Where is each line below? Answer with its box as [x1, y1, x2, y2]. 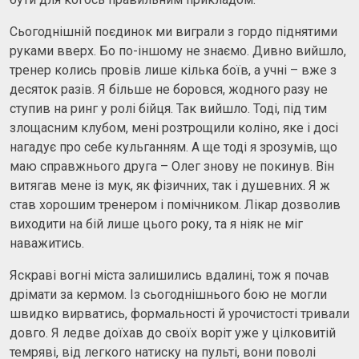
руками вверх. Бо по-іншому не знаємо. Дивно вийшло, [10, 42, 346, 58]
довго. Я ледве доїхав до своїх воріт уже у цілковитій [10, 325, 336, 341]
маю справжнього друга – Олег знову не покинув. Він [10, 158, 334, 174]
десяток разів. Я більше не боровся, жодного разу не [10, 81, 328, 97]
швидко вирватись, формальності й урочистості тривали [10, 305, 349, 321]
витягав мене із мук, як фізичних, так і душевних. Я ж [10, 177, 330, 193]
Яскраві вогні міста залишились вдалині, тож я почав [10, 267, 329, 283]
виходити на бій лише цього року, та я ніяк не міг [10, 216, 303, 232]
